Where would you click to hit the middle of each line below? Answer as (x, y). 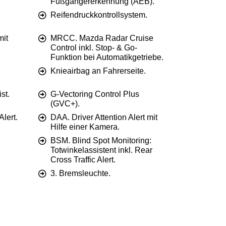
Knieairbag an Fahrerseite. (98, 71)
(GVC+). (65, 104)
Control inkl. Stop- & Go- (94, 48)
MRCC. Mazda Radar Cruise (102, 38)
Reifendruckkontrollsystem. (99, 15)
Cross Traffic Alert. (83, 160)
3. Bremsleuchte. (80, 174)
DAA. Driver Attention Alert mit (104, 118)
